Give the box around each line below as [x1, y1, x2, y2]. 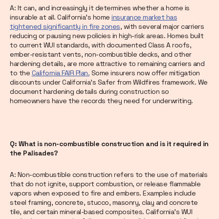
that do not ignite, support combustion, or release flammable [10, 179, 200, 189]
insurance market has [111, 13, 177, 22]
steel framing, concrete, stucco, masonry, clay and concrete [10, 198, 198, 207]
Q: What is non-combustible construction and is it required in [10, 139, 209, 149]
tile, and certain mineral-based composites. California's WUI [10, 207, 192, 217]
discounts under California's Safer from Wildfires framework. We [10, 78, 208, 87]
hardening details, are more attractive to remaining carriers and [10, 59, 204, 68]
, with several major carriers [120, 22, 204, 31]
